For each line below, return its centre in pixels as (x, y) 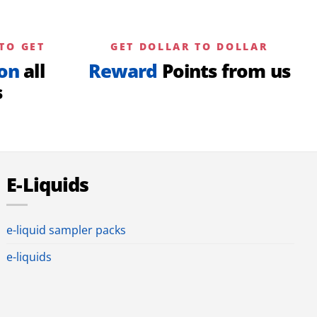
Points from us (224, 71)
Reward (123, 71)
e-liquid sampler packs (67, 230)
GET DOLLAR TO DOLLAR (189, 46)
